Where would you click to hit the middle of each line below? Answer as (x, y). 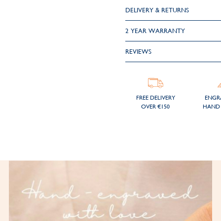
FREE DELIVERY (155, 98)
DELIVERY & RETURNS (157, 10)
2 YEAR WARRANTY (155, 31)
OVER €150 (156, 107)
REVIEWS (138, 52)
